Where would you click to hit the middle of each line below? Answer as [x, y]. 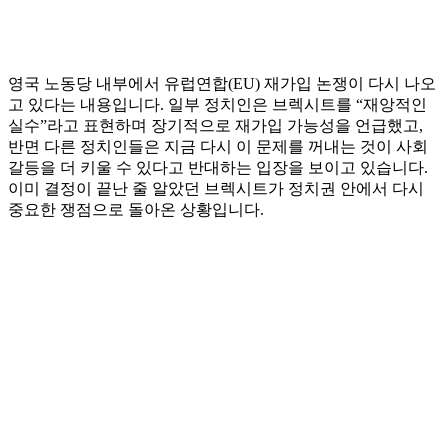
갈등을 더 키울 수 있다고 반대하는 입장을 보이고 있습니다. [218, 167]
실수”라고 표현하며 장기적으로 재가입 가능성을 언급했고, [215, 125]
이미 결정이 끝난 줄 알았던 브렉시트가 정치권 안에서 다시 [216, 188]
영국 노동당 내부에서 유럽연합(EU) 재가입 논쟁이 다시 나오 [222, 83]
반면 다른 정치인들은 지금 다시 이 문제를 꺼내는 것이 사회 [218, 146]
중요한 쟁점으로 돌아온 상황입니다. [136, 209]
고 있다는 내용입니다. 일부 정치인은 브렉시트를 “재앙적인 [217, 104]
